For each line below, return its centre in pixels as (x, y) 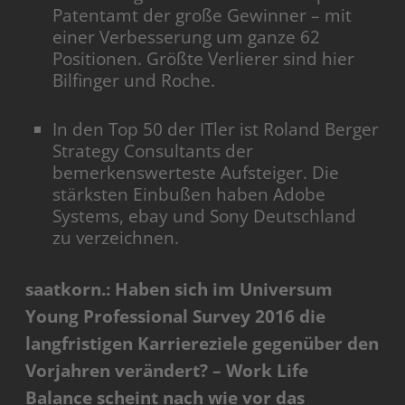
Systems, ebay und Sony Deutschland (205, 217)
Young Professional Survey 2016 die (176, 317)
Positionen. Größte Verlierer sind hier (204, 59)
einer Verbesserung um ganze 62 (187, 38)
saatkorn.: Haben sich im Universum (179, 290)
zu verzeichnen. (116, 238)
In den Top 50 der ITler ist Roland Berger (216, 130)
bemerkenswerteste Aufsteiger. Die (196, 173)
